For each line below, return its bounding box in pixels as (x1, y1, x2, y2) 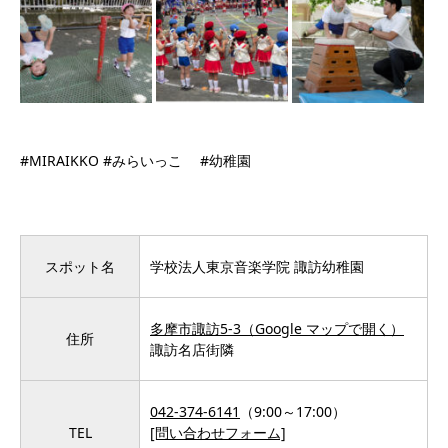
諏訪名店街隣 (150, 339, 234, 359)
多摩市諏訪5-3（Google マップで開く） (150, 318, 404, 338)
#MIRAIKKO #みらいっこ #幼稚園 (20, 150, 251, 170)
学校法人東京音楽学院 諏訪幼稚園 (150, 256, 364, 276)
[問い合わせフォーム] (150, 422, 286, 442)
